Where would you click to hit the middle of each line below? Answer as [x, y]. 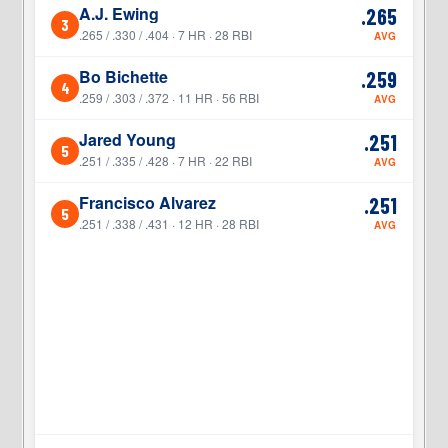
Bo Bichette [124, 76]
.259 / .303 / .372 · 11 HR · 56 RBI [169, 97]
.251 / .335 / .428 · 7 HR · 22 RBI [166, 160]
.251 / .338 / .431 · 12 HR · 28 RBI [169, 223]
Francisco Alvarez [148, 202]
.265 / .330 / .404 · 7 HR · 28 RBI [166, 34]
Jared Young [128, 139]
